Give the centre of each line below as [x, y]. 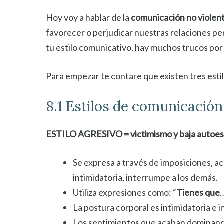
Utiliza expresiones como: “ [125, 192]
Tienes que [198, 192]
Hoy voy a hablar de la [88, 17]
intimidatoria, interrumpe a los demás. [145, 177]
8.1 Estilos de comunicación [134, 106]
